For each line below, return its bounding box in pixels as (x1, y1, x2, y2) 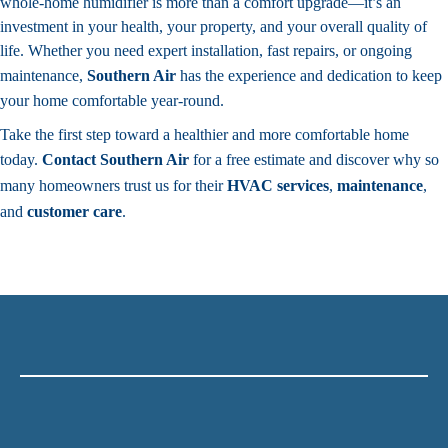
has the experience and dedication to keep (176, 67, 442, 85)
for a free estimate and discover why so (189, 151, 439, 169)
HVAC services (227, 177, 329, 195)
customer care (27, 203, 122, 221)
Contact (42, 151, 100, 169)
